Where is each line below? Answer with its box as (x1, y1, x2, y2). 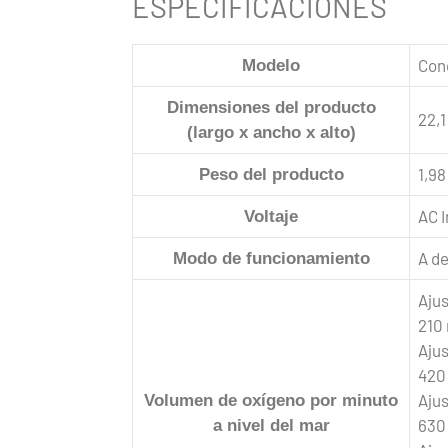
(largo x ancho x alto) (186, 122, 356, 142)
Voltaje (244, 206, 298, 226)
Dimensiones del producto (166, 97, 376, 117)
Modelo (242, 55, 300, 75)
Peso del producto (198, 164, 344, 184)
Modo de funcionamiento (172, 248, 370, 268)
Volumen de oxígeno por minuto (144, 390, 398, 410)
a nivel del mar (212, 415, 330, 435)
